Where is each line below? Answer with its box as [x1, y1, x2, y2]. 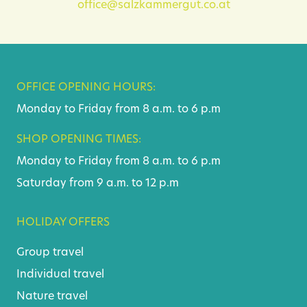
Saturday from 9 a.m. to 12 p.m [16, 177, 179, 189]
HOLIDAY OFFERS [16, 217, 110, 228]
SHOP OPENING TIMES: [16, 134, 141, 145]
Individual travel [16, 269, 104, 280]
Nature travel [16, 291, 88, 302]
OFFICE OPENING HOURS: [16, 82, 156, 93]
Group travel [16, 247, 84, 258]
